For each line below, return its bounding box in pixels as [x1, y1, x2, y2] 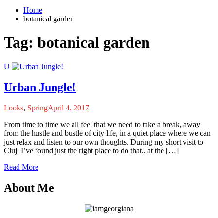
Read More [4, 163, 38, 171]
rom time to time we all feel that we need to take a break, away [8, 120, 200, 128]
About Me [4, 181, 54, 194]
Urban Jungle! [4, 80, 76, 93]
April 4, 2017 [48, 103, 89, 112]
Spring [27, 103, 48, 112]
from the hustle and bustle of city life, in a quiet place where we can [4, 128, 211, 137]
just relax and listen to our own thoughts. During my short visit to [4, 137, 203, 146]
